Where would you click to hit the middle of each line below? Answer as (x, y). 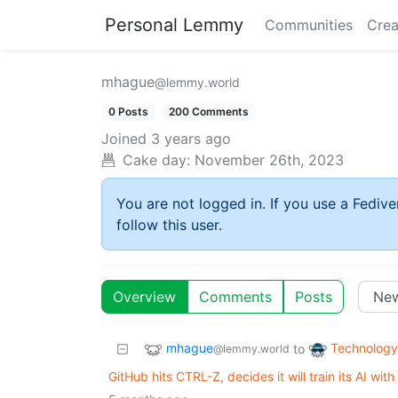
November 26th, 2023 (269, 160)
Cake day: (156, 160)
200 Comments (209, 111)
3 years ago (191, 139)
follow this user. (169, 225)
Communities (309, 25)
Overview (144, 297)
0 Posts (128, 111)
